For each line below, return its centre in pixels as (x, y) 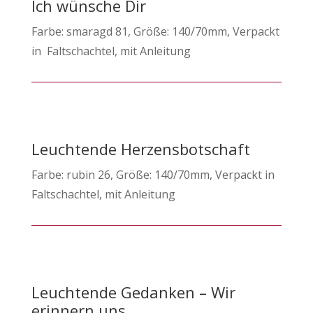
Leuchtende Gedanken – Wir (133, 292)
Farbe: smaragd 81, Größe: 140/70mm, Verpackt (155, 31)
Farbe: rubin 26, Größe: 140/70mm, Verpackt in (153, 174)
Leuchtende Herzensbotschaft (140, 148)
